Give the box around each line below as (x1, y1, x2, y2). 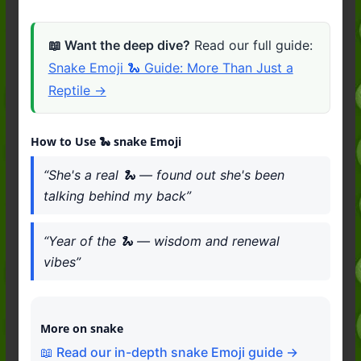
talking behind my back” (44, 187, 192, 204)
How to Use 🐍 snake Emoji (30, 133, 181, 149)
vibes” (44, 253, 81, 270)
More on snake (40, 320, 124, 336)
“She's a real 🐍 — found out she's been (44, 166, 285, 183)
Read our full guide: (189, 37, 313, 54)
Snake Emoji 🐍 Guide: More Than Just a (48, 60, 293, 77)
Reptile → (48, 82, 106, 99)
